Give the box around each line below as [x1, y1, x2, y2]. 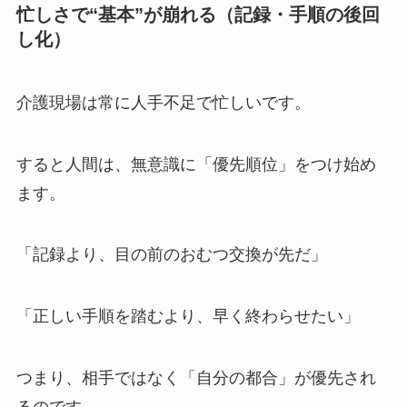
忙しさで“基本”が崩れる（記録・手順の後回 [15, 5, 380, 25]
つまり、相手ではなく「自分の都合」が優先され [15, 369, 376, 388]
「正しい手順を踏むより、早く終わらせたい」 [15, 307, 360, 326]
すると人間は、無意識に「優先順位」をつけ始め [15, 154, 376, 174]
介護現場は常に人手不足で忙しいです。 [15, 93, 311, 112]
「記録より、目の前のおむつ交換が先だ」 [15, 245, 327, 264]
